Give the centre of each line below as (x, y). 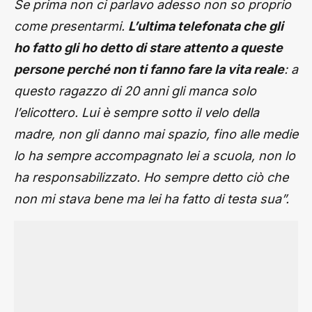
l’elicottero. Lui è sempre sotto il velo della (136, 112)
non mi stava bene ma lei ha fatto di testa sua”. (151, 199)
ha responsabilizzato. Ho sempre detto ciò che (151, 177)
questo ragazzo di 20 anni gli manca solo (135, 91)
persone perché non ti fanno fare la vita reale (149, 69)
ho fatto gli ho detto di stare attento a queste (148, 48)
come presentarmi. (71, 26)
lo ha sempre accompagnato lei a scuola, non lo (155, 156)
